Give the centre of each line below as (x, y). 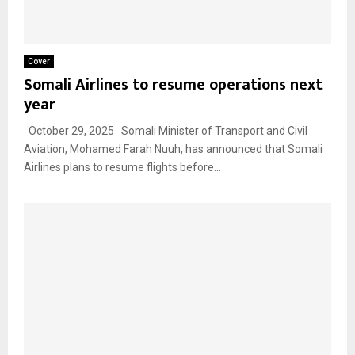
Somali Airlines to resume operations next (173, 84)
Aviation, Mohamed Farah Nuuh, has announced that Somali (173, 149)
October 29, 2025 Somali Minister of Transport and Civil (166, 130)
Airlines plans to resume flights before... (122, 167)
